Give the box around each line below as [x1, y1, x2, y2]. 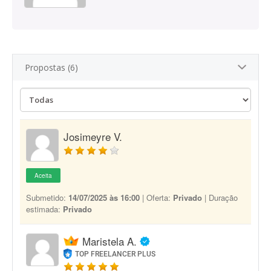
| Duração [202, 192, 238, 203]
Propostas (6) [25, 62, 78, 73]
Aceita [34, 171, 52, 180]
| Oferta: [140, 192, 173, 203]
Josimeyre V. [64, 129, 122, 144]
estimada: [26, 203, 63, 215]
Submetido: [26, 192, 68, 203]
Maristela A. [82, 233, 137, 249]
